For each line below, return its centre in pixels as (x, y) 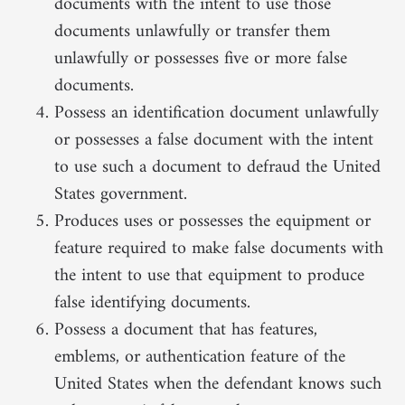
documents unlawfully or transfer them (192, 32)
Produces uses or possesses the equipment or (212, 221)
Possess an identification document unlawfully (217, 113)
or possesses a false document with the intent (214, 140)
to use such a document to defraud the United (217, 167)
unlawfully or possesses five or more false (201, 59)
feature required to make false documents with (219, 249)
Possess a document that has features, (186, 330)
